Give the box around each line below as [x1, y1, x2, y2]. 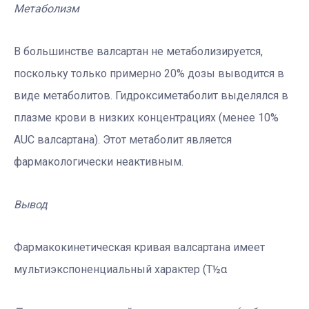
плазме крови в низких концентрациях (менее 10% [14, 110, 279, 124]
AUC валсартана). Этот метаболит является [14, 132, 232, 146]
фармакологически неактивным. [14, 154, 183, 168]
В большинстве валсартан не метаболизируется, [14, 44, 263, 58]
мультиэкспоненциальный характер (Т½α [14, 262, 227, 276]
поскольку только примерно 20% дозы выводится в [14, 66, 284, 80]
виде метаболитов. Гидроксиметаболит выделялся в [14, 88, 288, 102]
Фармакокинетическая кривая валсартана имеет [14, 240, 265, 254]
